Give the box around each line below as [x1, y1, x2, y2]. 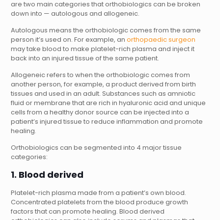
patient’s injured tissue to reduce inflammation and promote [10, 117, 203, 126]
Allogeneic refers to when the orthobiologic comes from [10, 70, 190, 80]
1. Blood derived [10, 168, 83, 181]
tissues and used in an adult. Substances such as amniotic [10, 89, 195, 98]
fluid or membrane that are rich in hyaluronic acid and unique [10, 98, 206, 108]
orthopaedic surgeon [126, 35, 195, 44]
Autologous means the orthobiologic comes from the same [10, 26, 201, 35]
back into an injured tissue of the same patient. [10, 54, 161, 63]
